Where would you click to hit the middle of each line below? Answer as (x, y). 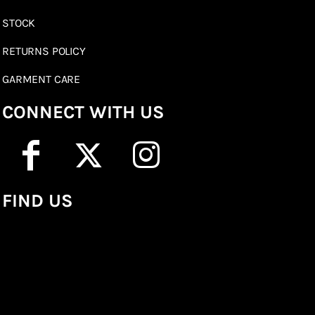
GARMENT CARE (41, 79)
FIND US (38, 201)
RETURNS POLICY (44, 51)
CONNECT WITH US (83, 112)
